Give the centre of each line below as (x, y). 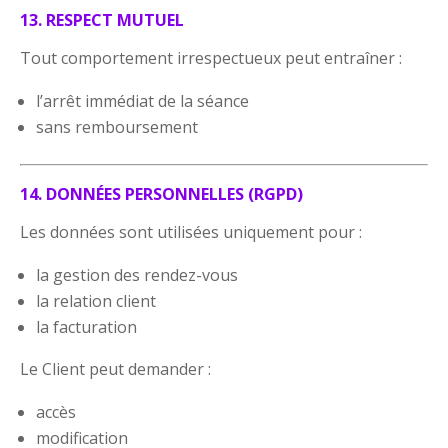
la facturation (87, 326)
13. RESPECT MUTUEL (102, 19)
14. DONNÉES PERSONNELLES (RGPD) (162, 193)
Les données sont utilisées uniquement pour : (191, 231)
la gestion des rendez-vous (137, 274)
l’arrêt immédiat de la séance (143, 100)
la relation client (96, 300)
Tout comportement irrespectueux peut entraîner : (211, 57)
